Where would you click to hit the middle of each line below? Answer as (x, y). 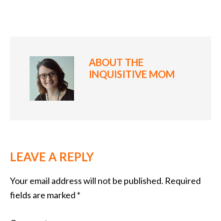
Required (182, 181)
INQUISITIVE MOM (132, 74)
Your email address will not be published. (87, 181)
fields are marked (43, 195)
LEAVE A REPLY (52, 157)
